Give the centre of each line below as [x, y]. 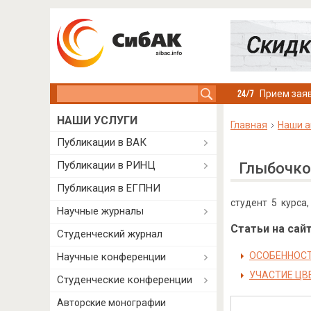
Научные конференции [111, 257]
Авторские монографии [111, 303]
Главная [249, 125]
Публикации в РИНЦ [106, 165]
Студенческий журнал [110, 234]
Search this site [93, 92]
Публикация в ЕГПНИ [109, 188]
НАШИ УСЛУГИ [97, 120]
